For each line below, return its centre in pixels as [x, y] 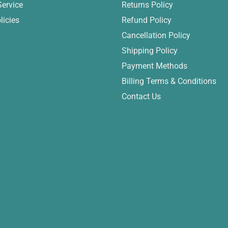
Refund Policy [147, 20]
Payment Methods [154, 66]
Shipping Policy [150, 50]
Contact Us [141, 96]
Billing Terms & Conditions [169, 81]
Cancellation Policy [156, 35]
